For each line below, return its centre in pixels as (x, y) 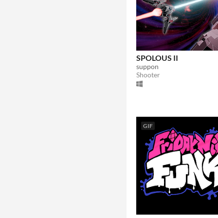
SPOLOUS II (157, 57)
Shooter (148, 74)
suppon (147, 66)
